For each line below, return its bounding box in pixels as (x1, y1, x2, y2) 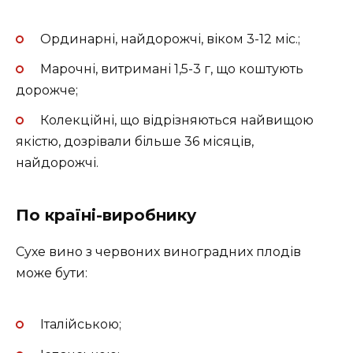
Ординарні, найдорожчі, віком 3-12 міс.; (39, 31, 300, 46)
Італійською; (39, 317, 121, 333)
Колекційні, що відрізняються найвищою (39, 113, 314, 128)
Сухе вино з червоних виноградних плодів (16, 244, 301, 260)
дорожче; (16, 82, 78, 98)
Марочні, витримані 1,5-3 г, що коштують (39, 61, 303, 76)
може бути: (16, 266, 87, 281)
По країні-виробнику (16, 206, 196, 225)
